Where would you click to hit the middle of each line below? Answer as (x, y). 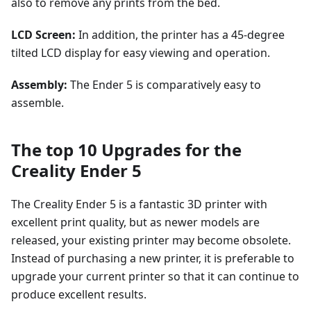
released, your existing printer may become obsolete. (151, 240)
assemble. (37, 103)
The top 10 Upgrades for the (126, 150)
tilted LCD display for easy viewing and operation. (141, 53)
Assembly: (39, 85)
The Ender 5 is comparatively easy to (164, 85)
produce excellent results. (79, 294)
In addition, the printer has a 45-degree (180, 35)
